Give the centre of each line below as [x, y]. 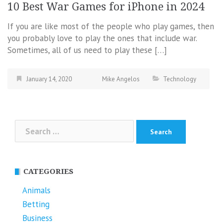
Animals [36, 191]
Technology [180, 79]
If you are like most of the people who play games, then [111, 26]
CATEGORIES [48, 172]
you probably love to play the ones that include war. [102, 38]
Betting [36, 204]
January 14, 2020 [49, 79]
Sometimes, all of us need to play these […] [87, 50]
